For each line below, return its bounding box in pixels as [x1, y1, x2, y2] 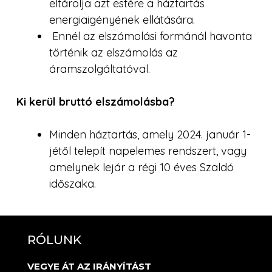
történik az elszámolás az [49, 45, 178, 59]
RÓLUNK [27, 232, 81, 247]
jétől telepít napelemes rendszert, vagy [49, 143, 246, 158]
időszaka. [49, 176, 96, 191]
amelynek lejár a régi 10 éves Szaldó [49, 160, 234, 174]
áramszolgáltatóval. [49, 61, 150, 76]
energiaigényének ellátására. [49, 12, 195, 27]
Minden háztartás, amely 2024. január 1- [49, 127, 251, 141]
